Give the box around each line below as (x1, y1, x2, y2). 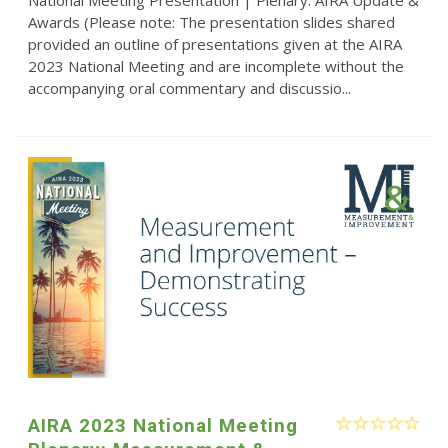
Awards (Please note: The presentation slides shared (27, 12, 395, 33)
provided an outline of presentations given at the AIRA (27, 34, 402, 55)
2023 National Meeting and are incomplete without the (27, 56, 404, 77)
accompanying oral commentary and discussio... (27, 78, 351, 99)
